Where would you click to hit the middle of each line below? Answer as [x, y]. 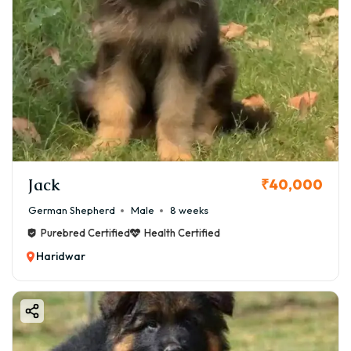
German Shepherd [72, 210]
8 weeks [189, 210]
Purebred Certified [85, 233]
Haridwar [61, 257]
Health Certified [182, 233]
